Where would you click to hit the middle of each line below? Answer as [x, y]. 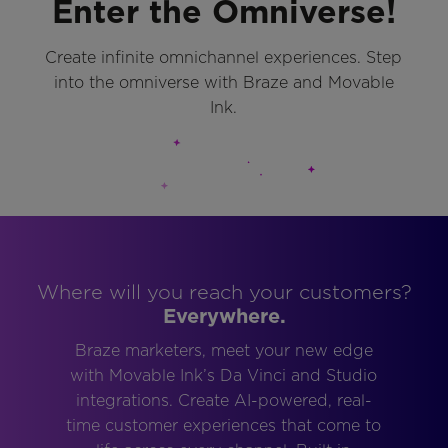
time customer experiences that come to [224, 425]
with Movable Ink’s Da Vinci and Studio [224, 375]
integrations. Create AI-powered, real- [223, 400]
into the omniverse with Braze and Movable [223, 82]
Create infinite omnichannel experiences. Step [224, 57]
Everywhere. [224, 315]
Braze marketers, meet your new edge [223, 350]
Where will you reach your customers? [224, 291]
